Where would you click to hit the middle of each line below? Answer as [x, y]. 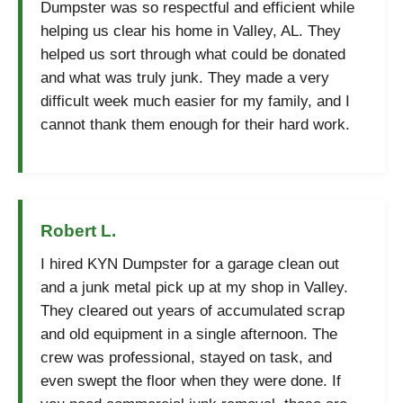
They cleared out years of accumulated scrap [193, 311]
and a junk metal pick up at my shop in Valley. [194, 287]
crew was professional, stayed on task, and [186, 358]
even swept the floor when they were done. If [191, 381]
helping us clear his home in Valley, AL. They [191, 31]
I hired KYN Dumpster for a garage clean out [190, 264]
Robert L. [78, 231]
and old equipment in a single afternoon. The [189, 334]
